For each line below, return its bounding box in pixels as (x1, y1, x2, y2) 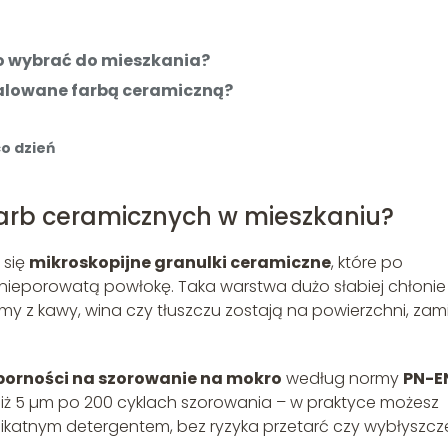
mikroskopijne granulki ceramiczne (29, 251, 331, 275)
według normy (282, 367, 403, 391)
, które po (331, 251, 403, 275)
